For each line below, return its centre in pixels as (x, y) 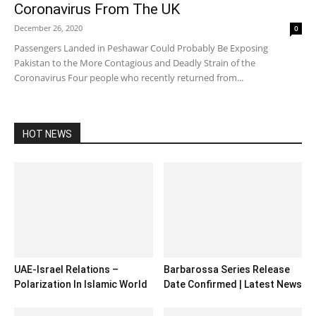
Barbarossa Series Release (226, 270)
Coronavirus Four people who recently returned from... (129, 78)
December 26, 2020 (48, 28)
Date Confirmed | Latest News (232, 285)
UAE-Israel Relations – (66, 270)
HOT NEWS (47, 134)
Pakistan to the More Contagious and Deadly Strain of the (135, 63)
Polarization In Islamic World (81, 285)
